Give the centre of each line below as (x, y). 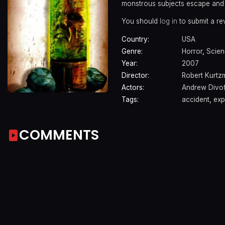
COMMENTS (59, 135)
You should (141, 21)
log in (168, 21)
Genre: (132, 51)
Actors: (133, 88)
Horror (192, 51)
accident (196, 100)
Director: (135, 76)
